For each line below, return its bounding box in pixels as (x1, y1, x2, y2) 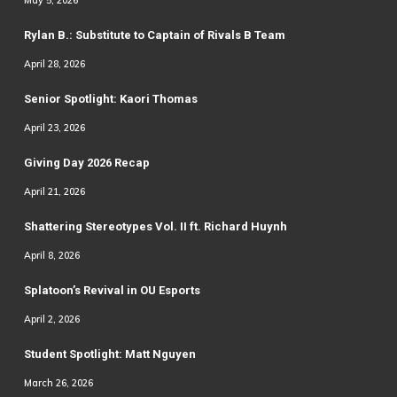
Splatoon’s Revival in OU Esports (23, 284, 200, 298)
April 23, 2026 (23, 121, 85, 135)
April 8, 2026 (23, 249, 80, 262)
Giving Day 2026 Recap (23, 156, 150, 170)
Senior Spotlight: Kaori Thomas (23, 92, 198, 106)
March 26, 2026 (23, 377, 93, 390)
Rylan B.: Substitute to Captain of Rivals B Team (23, 28, 285, 43)
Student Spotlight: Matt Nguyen (23, 347, 196, 362)
